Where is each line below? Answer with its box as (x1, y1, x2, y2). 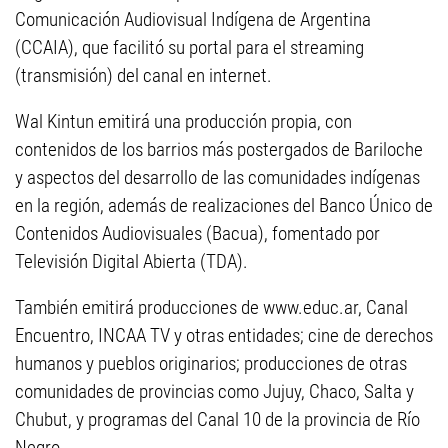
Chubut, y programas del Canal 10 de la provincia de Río (15, 408, 420, 431)
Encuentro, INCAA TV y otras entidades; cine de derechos (15, 324, 433, 347)
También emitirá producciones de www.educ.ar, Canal (15, 296, 408, 319)
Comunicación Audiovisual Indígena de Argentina (15, 8, 371, 31)
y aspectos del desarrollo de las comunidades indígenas (15, 166, 420, 189)
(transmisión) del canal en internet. (15, 64, 272, 87)
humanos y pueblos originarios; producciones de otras (15, 352, 407, 375)
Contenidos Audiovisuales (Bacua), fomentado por (15, 222, 380, 245)
